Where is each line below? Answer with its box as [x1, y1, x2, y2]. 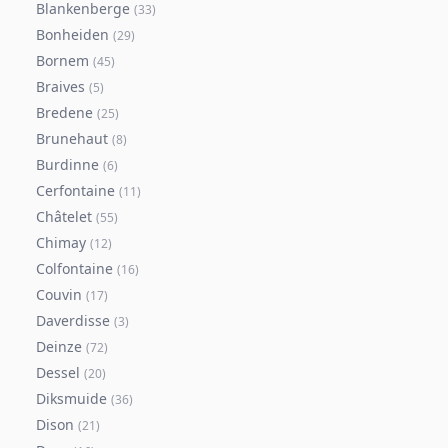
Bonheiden [36, 25, 109, 44]
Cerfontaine [36, 181, 115, 200]
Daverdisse [36, 311, 110, 330]
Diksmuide [36, 389, 107, 408]
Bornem [36, 51, 89, 70]
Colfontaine [36, 259, 113, 278]
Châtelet [36, 207, 92, 226]
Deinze [36, 337, 82, 356]
